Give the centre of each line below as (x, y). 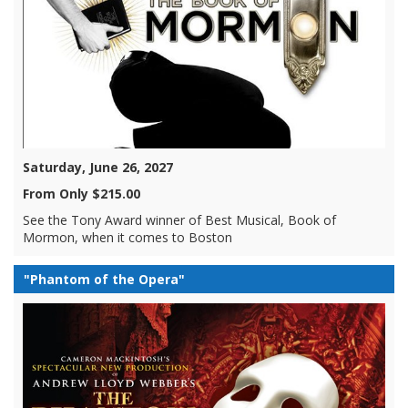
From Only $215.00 (82, 193)
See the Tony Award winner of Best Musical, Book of (179, 219)
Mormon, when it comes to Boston (127, 237)
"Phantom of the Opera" (104, 279)
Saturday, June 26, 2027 (98, 167)
